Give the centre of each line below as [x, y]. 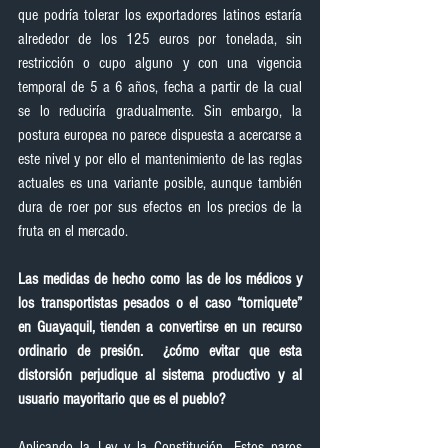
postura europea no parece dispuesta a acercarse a [160, 135]
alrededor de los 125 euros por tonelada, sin [160, 39]
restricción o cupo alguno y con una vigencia [160, 63]
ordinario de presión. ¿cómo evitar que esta [160, 351]
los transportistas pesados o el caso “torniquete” [160, 303]
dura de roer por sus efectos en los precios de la [160, 207]
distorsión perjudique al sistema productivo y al [160, 375]
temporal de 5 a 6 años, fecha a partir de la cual [160, 87]
